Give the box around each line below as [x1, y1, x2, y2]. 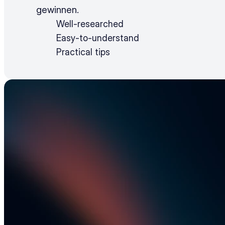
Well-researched [56, 19, 124, 29]
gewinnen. [36, 4, 79, 16]
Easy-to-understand [56, 33, 139, 43]
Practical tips [56, 47, 110, 57]
